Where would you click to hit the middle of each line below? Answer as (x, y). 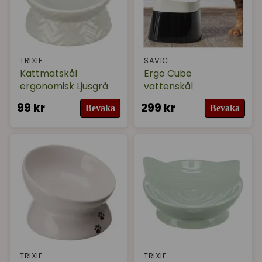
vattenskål (169, 86)
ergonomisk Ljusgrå (64, 86)
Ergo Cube (168, 73)
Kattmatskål (49, 73)
